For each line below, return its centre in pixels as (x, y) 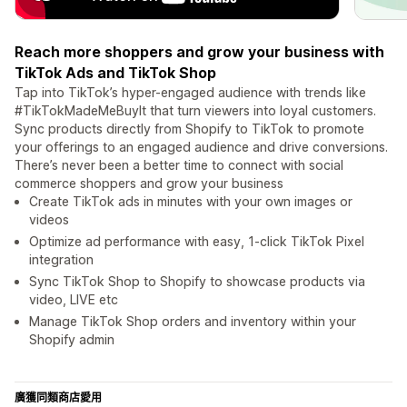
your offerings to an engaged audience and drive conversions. (201, 147)
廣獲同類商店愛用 (58, 398)
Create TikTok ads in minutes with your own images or (191, 202)
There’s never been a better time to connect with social (179, 165)
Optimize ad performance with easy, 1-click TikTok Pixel (197, 242)
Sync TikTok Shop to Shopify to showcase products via (197, 282)
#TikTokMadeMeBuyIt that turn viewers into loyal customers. (195, 111)
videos (49, 220)
